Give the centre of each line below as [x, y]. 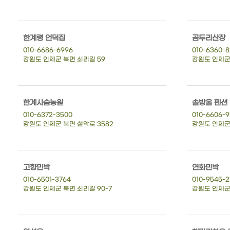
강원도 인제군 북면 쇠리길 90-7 [68, 189]
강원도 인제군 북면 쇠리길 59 [64, 59]
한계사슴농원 [43, 103]
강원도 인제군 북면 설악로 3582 [68, 124]
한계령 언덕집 [44, 38]
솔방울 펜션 [209, 103]
